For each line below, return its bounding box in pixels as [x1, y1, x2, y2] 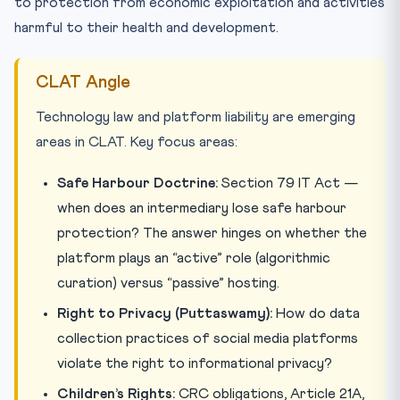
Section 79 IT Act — [218, 175, 358, 190]
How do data [272, 305, 360, 321]
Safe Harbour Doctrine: [57, 175, 218, 190]
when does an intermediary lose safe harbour [57, 200, 346, 215]
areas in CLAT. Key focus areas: [36, 134, 237, 149]
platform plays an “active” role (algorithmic [57, 250, 330, 265]
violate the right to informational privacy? [57, 355, 332, 371]
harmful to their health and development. [14, 20, 279, 35]
